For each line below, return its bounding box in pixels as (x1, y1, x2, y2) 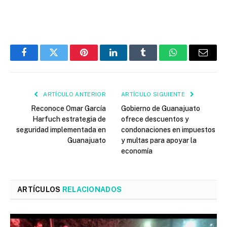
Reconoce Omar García (31, 104, 106, 113)
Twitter (53, 55, 80, 65)
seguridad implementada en (16, 126, 106, 134)
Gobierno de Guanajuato (121, 104, 200, 113)
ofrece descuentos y (121, 115, 189, 124)
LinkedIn (112, 55, 146, 65)
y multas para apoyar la (121, 136, 197, 145)
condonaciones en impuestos (121, 126, 215, 134)
